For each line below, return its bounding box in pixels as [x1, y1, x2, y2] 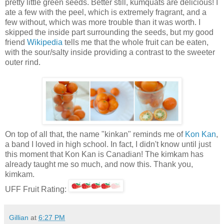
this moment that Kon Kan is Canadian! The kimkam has [5, 150, 203, 159]
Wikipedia [27, 38, 62, 47]
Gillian [9, 213, 28, 222]
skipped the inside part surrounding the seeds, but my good [5, 28, 213, 37]
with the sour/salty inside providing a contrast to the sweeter [5, 48, 215, 57]
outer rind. [5, 58, 40, 67]
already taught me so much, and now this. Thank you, [5, 160, 193, 169]
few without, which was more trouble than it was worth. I [5, 18, 200, 27]
